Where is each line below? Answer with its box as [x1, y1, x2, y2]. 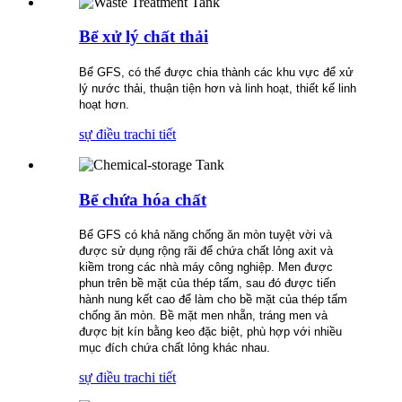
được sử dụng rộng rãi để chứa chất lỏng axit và [79, 244, 333, 258]
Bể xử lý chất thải [79, 27, 208, 47]
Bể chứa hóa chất [79, 189, 206, 209]
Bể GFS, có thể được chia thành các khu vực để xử [79, 66, 354, 80]
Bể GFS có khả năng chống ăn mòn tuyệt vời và [79, 228, 332, 242]
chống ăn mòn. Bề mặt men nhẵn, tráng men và [79, 309, 328, 323]
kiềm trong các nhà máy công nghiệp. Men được [79, 260, 333, 275]
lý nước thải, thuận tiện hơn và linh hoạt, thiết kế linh [79, 82, 356, 96]
